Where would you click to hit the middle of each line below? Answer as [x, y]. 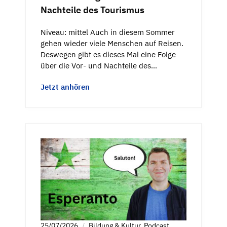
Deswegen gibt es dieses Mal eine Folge [108, 55]
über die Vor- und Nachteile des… [99, 66]
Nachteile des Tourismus [92, 10]
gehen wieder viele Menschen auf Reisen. [112, 44]
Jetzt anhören [65, 87]
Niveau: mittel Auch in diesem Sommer [108, 32]
